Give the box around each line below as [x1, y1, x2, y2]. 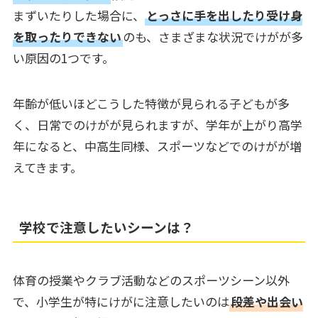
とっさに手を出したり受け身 [146, 6, 302, 24]
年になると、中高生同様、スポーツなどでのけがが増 [12, 136, 302, 155]
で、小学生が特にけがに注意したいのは [12, 292, 229, 310]
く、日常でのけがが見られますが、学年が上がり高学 [12, 115, 302, 133]
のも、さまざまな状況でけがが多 [122, 27, 303, 45]
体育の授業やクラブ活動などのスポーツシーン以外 [12, 270, 290, 289]
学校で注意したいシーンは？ [19, 217, 194, 236]
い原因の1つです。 [12, 48, 114, 67]
